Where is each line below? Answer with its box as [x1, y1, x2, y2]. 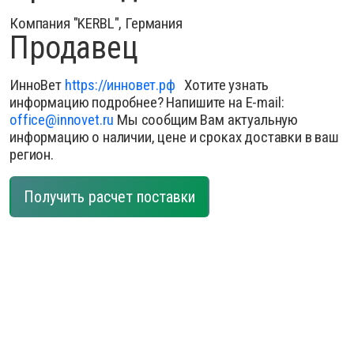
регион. [9, 145, 54, 164]
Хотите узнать [175, 76, 269, 94]
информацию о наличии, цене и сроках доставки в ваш [9, 128, 339, 146]
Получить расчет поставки [24, 187, 195, 206]
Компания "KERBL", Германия [9, 14, 183, 32]
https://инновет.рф [64, 76, 175, 94]
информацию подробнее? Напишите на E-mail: [9, 93, 284, 111]
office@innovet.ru [9, 111, 115, 129]
